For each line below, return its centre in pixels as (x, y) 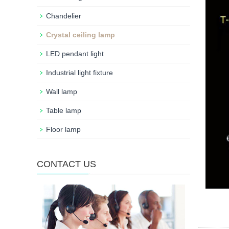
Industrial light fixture (79, 73)
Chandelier (64, 16)
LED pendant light (75, 54)
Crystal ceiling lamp (81, 35)
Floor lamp (63, 129)
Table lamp (64, 110)
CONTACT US (66, 164)
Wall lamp (62, 91)
